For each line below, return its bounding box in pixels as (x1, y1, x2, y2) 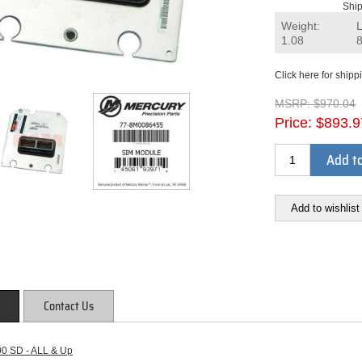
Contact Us (44, 297, 94, 315)
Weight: (281, 19, 321, 33)
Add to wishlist (290, 201, 360, 214)
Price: (275, 114, 313, 131)
